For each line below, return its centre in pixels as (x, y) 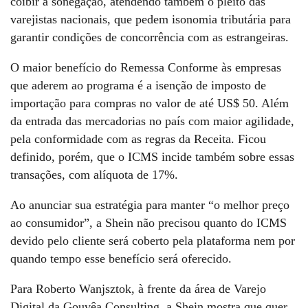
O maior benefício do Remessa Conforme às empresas (146, 67)
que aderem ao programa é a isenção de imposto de (138, 85)
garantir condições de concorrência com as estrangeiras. (151, 37)
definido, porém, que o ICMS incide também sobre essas (152, 156)
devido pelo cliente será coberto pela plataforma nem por (153, 240)
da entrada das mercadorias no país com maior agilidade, (152, 121)
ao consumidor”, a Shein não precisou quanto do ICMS (148, 222)
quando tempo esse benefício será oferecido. (123, 258)
